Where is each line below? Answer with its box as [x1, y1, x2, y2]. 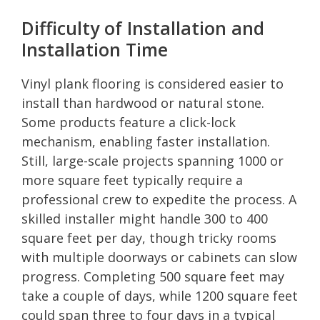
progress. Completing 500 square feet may [21, 267, 284, 285]
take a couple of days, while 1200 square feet [21, 286, 298, 304]
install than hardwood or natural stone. [21, 94, 264, 111]
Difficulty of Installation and [21, 15, 264, 40]
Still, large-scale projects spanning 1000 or [21, 151, 284, 169]
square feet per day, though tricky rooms [21, 229, 276, 246]
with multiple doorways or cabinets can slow [21, 248, 297, 266]
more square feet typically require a [21, 171, 243, 189]
